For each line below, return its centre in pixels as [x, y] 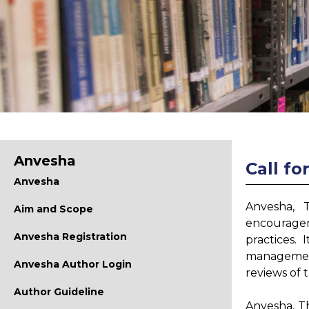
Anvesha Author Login [73, 264]
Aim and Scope [53, 209]
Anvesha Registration [70, 237]
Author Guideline [59, 292]
